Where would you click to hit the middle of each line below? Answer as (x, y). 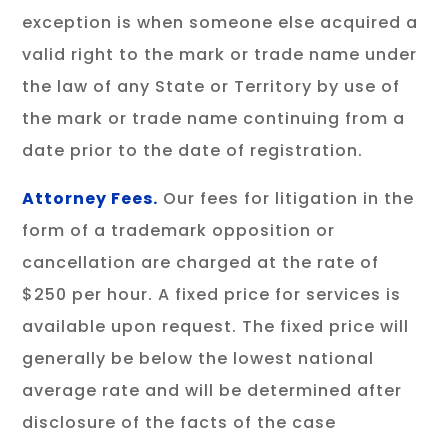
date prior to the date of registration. (193, 150)
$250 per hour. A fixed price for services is (212, 294)
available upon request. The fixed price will (216, 326)
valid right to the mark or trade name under (220, 54)
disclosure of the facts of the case (179, 422)
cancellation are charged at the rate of (201, 262)
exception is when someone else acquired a (220, 22)
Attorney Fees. (90, 198)
